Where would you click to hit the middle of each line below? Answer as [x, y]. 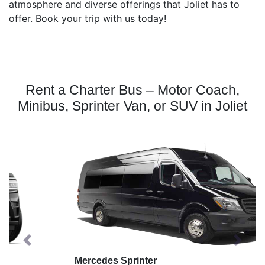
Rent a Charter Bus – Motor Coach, [132, 90]
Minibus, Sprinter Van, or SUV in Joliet [132, 106]
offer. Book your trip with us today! [88, 18]
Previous [46, 246]
